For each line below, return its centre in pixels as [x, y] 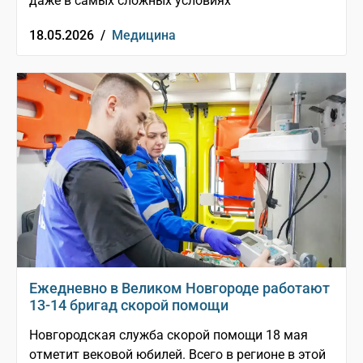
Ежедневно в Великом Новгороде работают [179, 288]
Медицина [144, 36]
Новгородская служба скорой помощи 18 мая [169, 335]
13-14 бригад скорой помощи [129, 305]
